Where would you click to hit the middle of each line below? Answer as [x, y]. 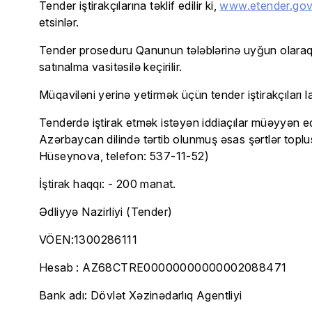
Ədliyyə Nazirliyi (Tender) [106, 212]
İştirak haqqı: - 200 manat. [108, 184]
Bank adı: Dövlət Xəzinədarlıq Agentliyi [141, 295]
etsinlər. [59, 22]
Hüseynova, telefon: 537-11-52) [124, 156]
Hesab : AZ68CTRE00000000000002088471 [163, 267]
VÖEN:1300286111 [88, 240]
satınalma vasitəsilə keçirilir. [111, 67]
